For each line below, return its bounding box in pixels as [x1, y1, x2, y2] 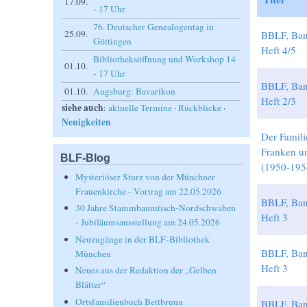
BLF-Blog [60, 151, 111, 164]
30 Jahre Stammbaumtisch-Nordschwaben [75, 201, 236, 214]
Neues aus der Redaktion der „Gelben [75, 264, 217, 277]
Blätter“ [75, 278, 106, 291]
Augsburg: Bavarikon [93, 85, 176, 97]
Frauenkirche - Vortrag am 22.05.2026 [75, 185, 222, 197]
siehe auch [62, 101, 104, 114]
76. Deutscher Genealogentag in [93, 21, 214, 33]
